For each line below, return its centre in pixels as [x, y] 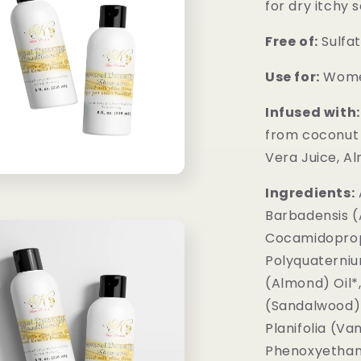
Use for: [293, 77]
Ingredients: [310, 193]
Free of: [292, 41]
